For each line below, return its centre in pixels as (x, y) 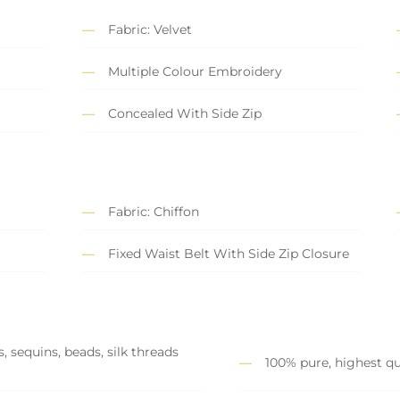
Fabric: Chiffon (154, 212)
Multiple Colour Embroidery (195, 72)
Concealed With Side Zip (185, 114)
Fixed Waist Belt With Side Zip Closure (229, 254)
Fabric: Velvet (150, 30)
